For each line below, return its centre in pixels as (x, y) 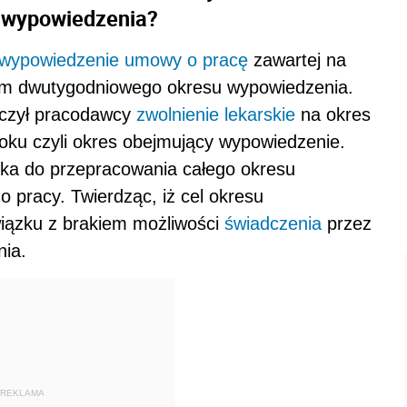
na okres (333, 114)
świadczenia (273, 223)
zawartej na (297, 60)
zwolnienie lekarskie (216, 114)
